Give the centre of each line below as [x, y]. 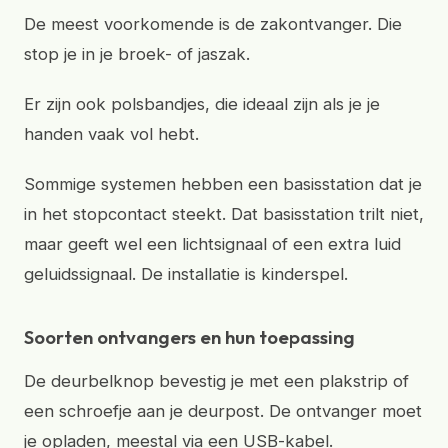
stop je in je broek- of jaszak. [137, 54]
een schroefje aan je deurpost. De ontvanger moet [223, 411]
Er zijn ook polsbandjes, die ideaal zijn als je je [202, 104]
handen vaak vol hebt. [111, 134]
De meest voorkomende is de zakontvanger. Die [213, 24]
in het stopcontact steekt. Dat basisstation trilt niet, [224, 214]
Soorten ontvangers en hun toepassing [189, 337]
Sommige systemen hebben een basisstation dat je [223, 184]
